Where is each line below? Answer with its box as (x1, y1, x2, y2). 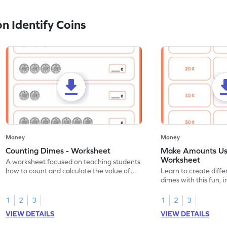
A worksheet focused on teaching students (6, 158, 141, 166)
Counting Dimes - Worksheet (6, 146, 111, 156)
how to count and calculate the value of (6, 167, 131, 175)
